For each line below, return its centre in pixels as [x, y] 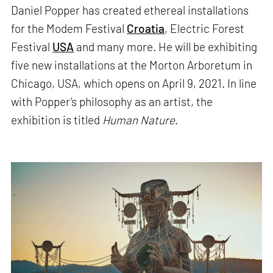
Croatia [146, 29]
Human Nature [139, 120]
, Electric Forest [205, 29]
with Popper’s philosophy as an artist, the [112, 102]
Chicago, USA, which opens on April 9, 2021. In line [134, 83]
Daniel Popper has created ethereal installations [130, 10]
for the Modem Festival [69, 29]
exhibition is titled [57, 120]
